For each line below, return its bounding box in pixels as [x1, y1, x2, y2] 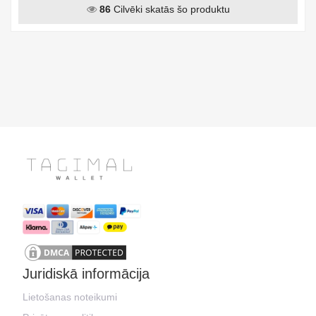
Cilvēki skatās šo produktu [110, 4, 230, 16]
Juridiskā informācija [23, 265, 150, 281]
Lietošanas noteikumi [23, 291, 117, 303]
